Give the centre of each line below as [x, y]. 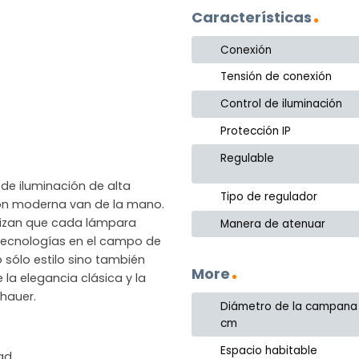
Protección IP [256, 131]
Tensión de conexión [276, 77]
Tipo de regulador [269, 197]
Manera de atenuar [273, 224]
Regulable [248, 158]
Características [252, 18]
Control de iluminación [282, 104]
